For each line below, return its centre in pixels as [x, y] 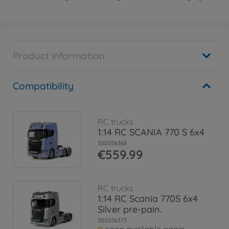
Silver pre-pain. [130, 210]
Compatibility [43, 86]
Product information [59, 56]
